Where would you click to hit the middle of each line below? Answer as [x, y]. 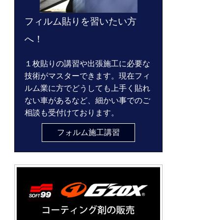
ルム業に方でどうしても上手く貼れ [88, 88]
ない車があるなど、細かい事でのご [88, 101]
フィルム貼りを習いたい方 [81, 22]
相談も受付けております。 [72, 113]
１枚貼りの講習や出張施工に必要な [88, 64]
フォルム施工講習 [88, 133]
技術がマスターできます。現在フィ [88, 76]
